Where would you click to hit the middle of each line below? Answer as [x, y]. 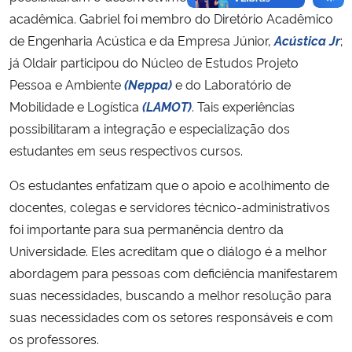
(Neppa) [148, 84]
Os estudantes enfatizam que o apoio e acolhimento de [169, 184]
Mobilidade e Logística [76, 106]
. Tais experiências [243, 106]
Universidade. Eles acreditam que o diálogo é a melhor [168, 250]
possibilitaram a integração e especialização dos [150, 128]
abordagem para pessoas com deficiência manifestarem [174, 272]
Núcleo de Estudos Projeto [220, 62]
